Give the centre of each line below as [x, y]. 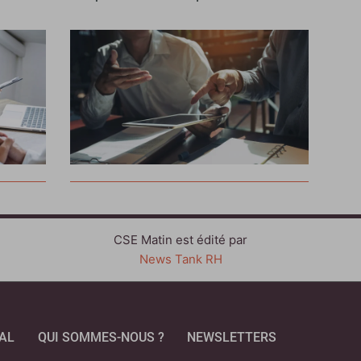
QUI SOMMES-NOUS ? [101, 338]
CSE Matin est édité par [180, 240]
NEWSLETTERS [231, 338]
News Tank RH [180, 259]
